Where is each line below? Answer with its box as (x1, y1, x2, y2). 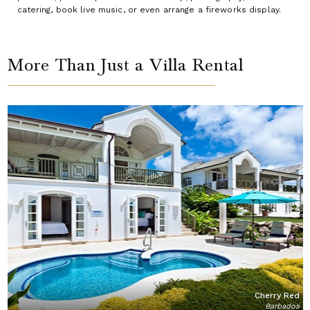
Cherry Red (254, 290, 300, 300)
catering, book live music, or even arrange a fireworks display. (17, 4, 282, 15)
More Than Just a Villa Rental (7, 54, 244, 75)
